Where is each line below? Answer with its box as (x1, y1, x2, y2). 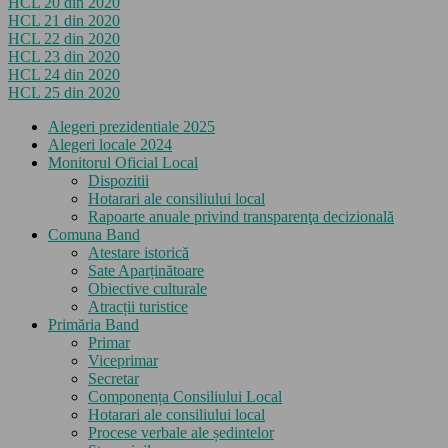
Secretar (88, 370, 139, 388)
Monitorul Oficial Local (48, 154, 198, 172)
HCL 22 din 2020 (8, 30, 120, 48)
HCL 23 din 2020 (8, 48, 120, 66)
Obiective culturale (88, 280, 207, 298)
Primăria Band (48, 316, 139, 334)
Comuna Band (48, 226, 140, 244)
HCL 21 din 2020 (8, 12, 120, 30)
